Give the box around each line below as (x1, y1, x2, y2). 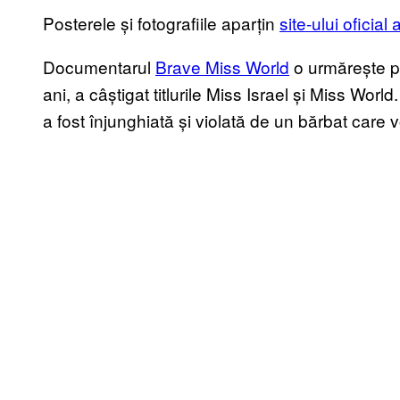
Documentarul (43, 54, 155, 79)
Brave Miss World (155, 54, 289, 79)
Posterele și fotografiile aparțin (43, 11, 279, 36)
